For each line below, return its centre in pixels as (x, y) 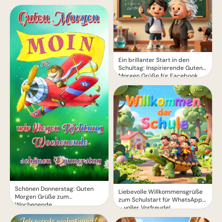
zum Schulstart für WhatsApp (160, 199)
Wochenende (33, 205)
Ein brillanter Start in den (154, 60)
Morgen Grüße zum (42, 197)
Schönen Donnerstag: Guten (54, 189)
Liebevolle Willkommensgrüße (161, 192)
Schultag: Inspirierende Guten (161, 68)
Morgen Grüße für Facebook (158, 76)
